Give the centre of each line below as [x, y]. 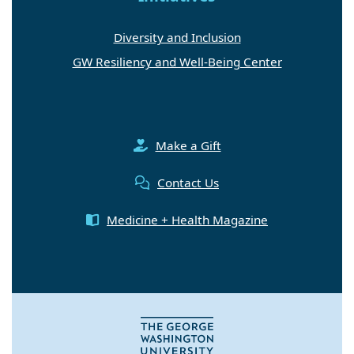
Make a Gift [188, 145]
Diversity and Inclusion [177, 37]
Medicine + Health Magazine [187, 219]
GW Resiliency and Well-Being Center [177, 61]
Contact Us [188, 182]
